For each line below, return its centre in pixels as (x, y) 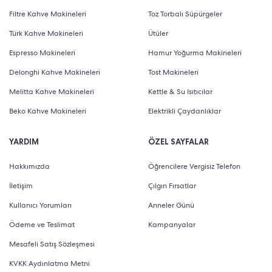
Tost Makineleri (173, 72)
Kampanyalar (172, 225)
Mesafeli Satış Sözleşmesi (52, 244)
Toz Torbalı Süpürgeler (185, 14)
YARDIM (24, 142)
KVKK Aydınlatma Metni (49, 263)
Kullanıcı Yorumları (40, 205)
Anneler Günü (171, 205)
